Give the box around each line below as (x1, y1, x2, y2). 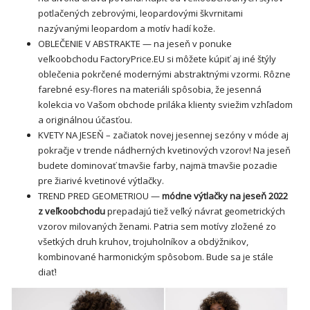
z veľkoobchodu (38, 205, 105, 217)
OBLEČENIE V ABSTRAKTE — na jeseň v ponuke (38, 37, 232, 50)
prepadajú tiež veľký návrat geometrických (105, 205, 285, 217)
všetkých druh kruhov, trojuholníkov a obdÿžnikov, (38, 235, 248, 248)
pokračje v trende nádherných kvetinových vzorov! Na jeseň (38, 144, 291, 156)
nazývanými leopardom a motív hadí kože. (38, 22, 215, 35)
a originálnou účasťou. (38, 113, 132, 126)
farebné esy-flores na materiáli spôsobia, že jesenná (38, 83, 262, 95)
